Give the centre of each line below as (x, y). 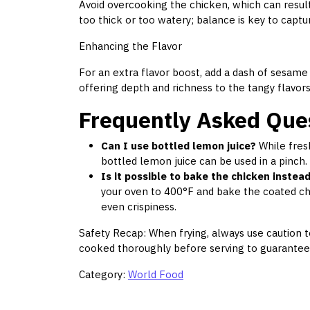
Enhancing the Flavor (130, 46)
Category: (103, 275)
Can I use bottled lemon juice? (179, 146)
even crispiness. (139, 207)
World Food (156, 275)
